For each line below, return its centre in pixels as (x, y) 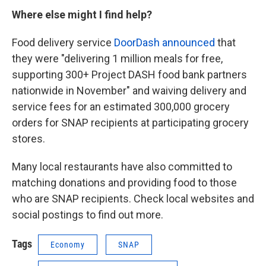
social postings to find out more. (88, 215)
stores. (28, 139)
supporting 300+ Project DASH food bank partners (129, 75)
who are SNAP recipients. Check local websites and (133, 199)
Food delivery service (63, 43)
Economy (68, 245)
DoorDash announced (164, 43)
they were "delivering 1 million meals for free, (117, 59)
